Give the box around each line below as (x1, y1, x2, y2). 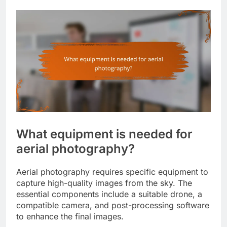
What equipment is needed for (16, 127, 193, 142)
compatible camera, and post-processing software (16, 200, 209, 211)
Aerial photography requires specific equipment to (16, 167, 208, 177)
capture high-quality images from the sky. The (16, 178, 192, 188)
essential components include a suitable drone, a (16, 189, 202, 200)
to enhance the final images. (16, 211, 124, 222)
